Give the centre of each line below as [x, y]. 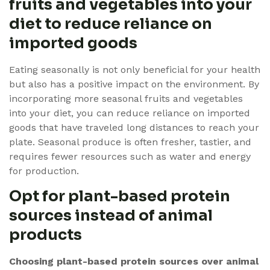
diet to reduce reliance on [111, 24]
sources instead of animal [111, 215]
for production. [44, 171]
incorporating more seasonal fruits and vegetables [126, 98]
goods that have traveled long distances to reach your [134, 127]
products [46, 234]
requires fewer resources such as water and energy [130, 156]
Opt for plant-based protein [120, 196]
